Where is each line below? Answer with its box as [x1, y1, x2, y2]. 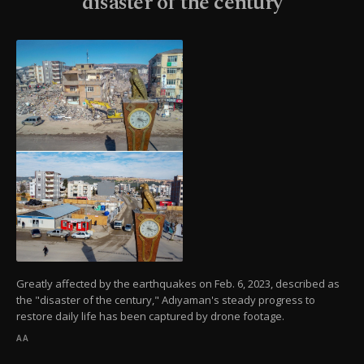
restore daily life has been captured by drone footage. [16, 309, 284, 324]
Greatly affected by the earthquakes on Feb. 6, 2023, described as [16, 276, 340, 292]
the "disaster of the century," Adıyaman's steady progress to [16, 292, 315, 308]
